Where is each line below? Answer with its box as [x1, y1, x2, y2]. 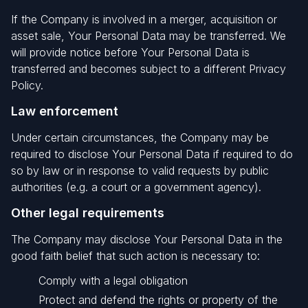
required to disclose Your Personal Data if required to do [11, 147, 293, 161]
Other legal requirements [11, 206, 164, 220]
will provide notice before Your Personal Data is [11, 45, 250, 59]
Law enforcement [11, 104, 118, 118]
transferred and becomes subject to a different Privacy [11, 62, 286, 76]
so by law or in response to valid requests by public [11, 164, 269, 177]
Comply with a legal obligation [38, 274, 188, 287]
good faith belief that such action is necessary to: [11, 249, 260, 263]
